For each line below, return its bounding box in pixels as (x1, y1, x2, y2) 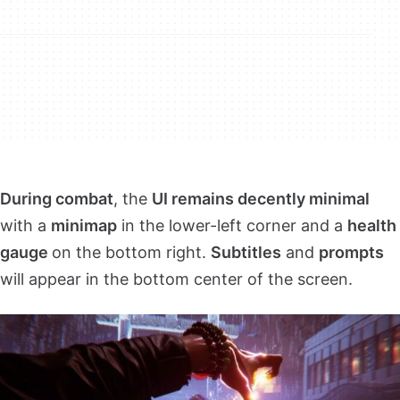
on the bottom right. (52, 242, 211, 262)
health (347, 215, 396, 235)
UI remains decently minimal (152, 188, 370, 208)
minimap (51, 215, 117, 235)
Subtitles (211, 242, 281, 262)
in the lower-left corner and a (117, 215, 347, 235)
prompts (319, 242, 384, 262)
